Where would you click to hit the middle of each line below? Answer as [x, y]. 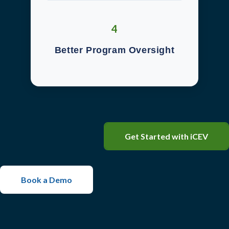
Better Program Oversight [114, 50]
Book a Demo [47, 180]
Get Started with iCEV [166, 136]
